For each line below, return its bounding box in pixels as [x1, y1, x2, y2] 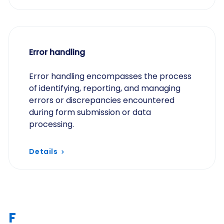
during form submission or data [29, 106, 151, 118]
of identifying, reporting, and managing [29, 82, 181, 94]
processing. [29, 118, 74, 130]
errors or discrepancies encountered [29, 94, 175, 106]
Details [29, 146, 58, 156]
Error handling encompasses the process [29, 70, 192, 82]
